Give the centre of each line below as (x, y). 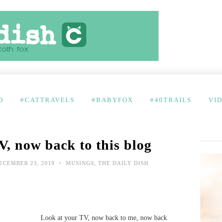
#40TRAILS (171, 100)
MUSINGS (80, 163)
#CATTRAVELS (48, 100)
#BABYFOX (112, 100)
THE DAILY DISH (123, 163)
